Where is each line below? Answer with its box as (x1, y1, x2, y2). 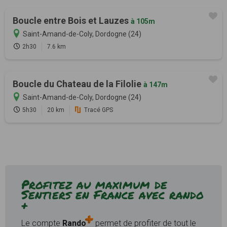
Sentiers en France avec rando (21, 185, 204, 204)
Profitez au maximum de (21, 175, 167, 194)
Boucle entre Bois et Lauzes (13, 15, 131, 26)
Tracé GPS (84, 106, 113, 114)
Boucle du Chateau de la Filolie (13, 79, 143, 90)
